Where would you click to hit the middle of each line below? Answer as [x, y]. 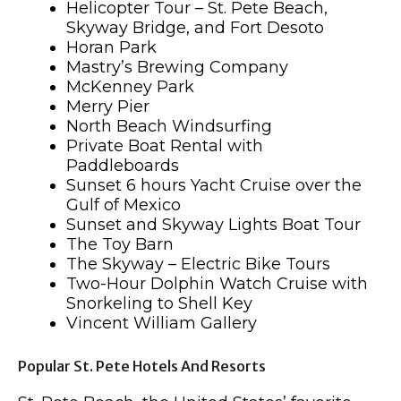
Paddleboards [129, 166]
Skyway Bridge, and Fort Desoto [195, 28]
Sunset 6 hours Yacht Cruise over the [214, 185]
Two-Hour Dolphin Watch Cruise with [217, 284]
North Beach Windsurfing [169, 126]
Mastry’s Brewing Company [177, 67]
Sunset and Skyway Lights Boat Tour [216, 225]
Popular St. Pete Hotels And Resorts [142, 366]
